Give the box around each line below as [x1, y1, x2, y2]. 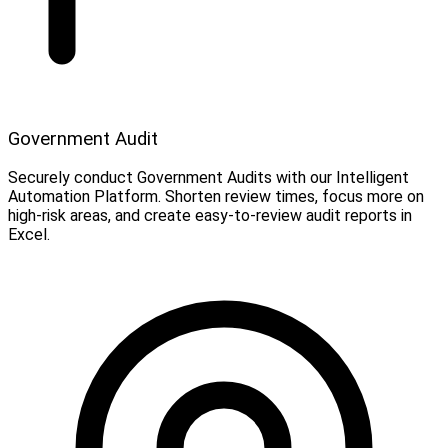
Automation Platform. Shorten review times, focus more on [8, 187, 424, 207]
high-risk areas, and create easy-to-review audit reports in [8, 206, 412, 226]
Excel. [8, 225, 50, 245]
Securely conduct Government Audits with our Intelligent [8, 168, 409, 188]
